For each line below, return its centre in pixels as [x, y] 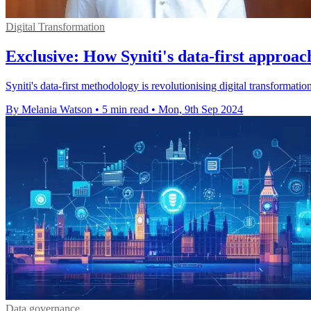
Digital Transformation [55, 26]
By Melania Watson [49, 109]
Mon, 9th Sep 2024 [201, 109]
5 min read [125, 109]
